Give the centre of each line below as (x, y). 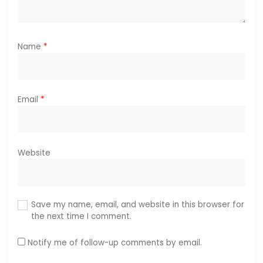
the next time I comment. (81, 217)
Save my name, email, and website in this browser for (137, 205)
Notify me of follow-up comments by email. (115, 242)
